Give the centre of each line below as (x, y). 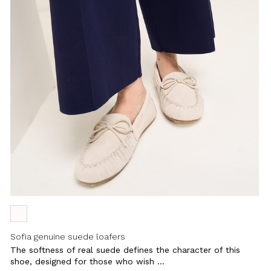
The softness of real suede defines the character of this (126, 250)
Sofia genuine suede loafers (68, 236)
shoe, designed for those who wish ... (88, 261)
